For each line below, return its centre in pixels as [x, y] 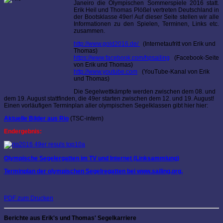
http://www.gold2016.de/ [107, 44]
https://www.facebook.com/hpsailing [122, 58]
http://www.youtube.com [106, 72]
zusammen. [89, 31]
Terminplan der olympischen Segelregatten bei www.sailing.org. [93, 171]
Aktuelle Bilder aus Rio [36, 119]
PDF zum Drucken [29, 198]
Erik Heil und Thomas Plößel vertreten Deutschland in [146, 10]
